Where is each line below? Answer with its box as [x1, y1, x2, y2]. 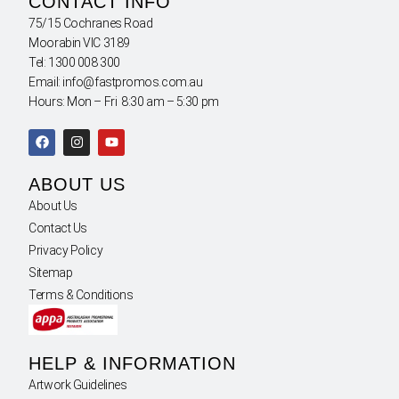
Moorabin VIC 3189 [28, 35, 130, 50]
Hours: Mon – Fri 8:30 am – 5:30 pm [28, 94, 219, 109]
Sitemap [28, 265, 73, 281]
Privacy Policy [28, 243, 103, 258]
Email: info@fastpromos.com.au [28, 74, 203, 89]
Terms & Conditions [28, 288, 134, 303]
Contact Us [28, 221, 87, 236]
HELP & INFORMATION [28, 354, 237, 374]
